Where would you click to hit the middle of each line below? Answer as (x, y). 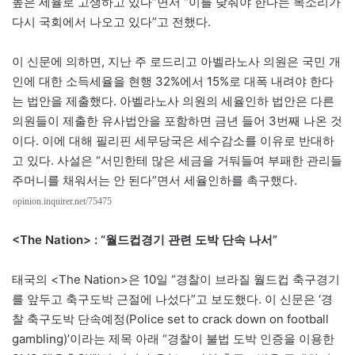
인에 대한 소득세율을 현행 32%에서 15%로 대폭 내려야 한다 (173, 81)
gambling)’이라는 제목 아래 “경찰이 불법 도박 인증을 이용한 (173, 338)
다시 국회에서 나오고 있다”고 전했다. (111, 21)
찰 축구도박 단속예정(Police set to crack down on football (170, 319)
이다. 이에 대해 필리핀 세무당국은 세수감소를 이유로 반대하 (173, 140)
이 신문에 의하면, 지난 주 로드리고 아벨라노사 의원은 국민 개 (176, 61)
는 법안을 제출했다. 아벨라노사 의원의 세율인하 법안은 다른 (173, 101)
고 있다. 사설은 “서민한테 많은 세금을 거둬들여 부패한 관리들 (177, 160)
